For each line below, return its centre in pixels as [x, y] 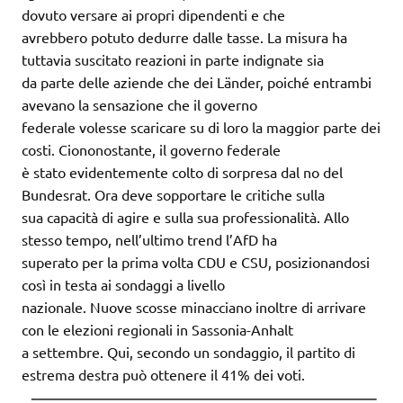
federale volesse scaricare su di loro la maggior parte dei [201, 127]
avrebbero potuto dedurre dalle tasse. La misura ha [184, 37]
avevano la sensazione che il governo [139, 105]
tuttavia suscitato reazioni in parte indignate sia [173, 60]
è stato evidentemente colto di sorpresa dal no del [182, 172]
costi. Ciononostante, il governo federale [151, 150]
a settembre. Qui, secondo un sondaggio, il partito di [188, 352]
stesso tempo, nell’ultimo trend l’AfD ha [149, 240]
